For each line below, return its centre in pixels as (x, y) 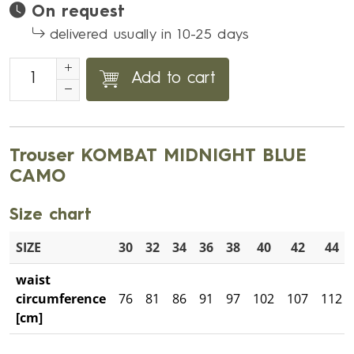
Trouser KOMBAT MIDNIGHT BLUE (158, 156)
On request (79, 12)
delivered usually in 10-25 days (149, 34)
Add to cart (173, 79)
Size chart (51, 215)
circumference (61, 298)
